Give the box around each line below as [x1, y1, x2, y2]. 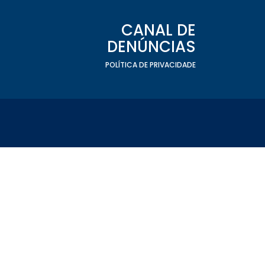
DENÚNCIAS [107, 36, 196, 57]
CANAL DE [121, 20, 196, 41]
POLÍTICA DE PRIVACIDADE [105, 60, 196, 70]
